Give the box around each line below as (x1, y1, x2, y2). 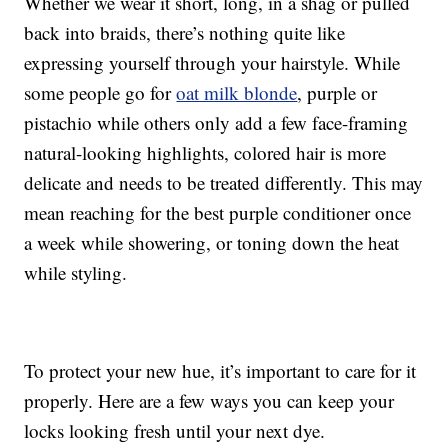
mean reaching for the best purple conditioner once (24, 200, 412, 226)
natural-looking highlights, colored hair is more (24, 140, 387, 166)
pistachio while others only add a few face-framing (24, 110, 409, 136)
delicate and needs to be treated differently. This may (24, 170, 424, 196)
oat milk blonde (176, 80, 298, 106)
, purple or (297, 80, 378, 106)
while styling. (24, 260, 128, 286)
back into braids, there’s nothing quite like (24, 20, 346, 46)
